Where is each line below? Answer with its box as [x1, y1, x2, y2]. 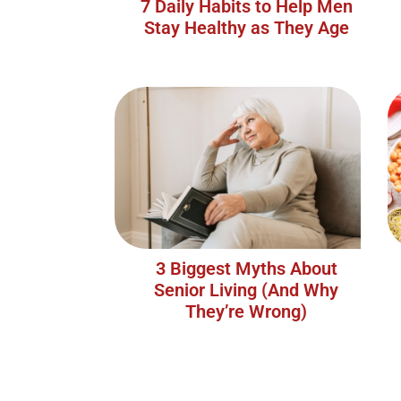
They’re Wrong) [185, 301, 308, 323]
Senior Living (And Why [154, 279, 339, 302]
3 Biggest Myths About [155, 258, 337, 280]
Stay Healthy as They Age [143, 17, 349, 39]
